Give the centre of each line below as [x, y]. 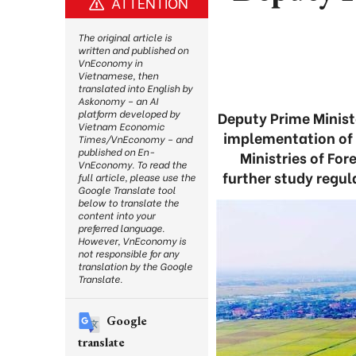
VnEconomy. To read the [132, 164]
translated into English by [135, 88]
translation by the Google [135, 266]
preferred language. [121, 228]
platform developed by [129, 113]
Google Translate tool [127, 190]
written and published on [133, 50]
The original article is [125, 37]
